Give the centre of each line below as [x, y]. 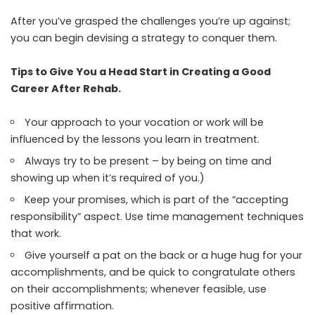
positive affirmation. [62, 306]
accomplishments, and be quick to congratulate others [153, 272]
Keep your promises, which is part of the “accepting [157, 199]
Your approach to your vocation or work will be [144, 122]
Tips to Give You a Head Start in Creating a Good [141, 71]
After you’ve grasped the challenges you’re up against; [150, 21]
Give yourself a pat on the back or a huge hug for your [164, 255]
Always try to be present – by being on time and [148, 161]
